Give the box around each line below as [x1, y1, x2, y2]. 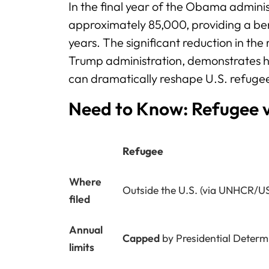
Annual [69, 222, 103, 237]
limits [69, 240, 94, 254]
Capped [122, 231, 160, 245]
